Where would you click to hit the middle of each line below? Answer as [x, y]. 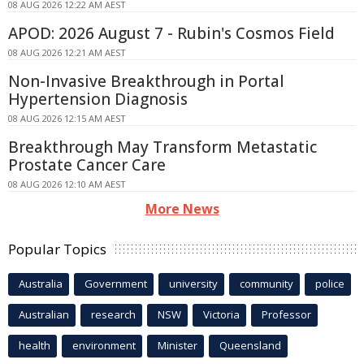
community [266, 284]
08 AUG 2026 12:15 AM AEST [67, 119]
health [35, 346]
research [113, 315]
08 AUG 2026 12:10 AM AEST [67, 184]
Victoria [221, 315]
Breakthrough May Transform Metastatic [162, 147]
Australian [44, 315]
